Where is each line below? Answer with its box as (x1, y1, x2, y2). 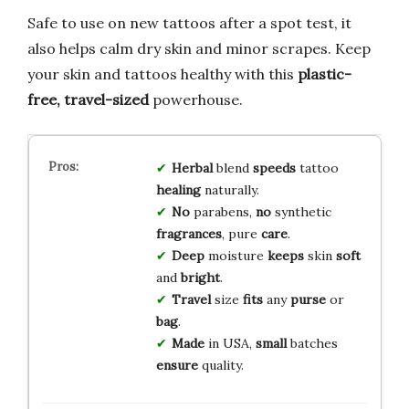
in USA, (204, 335, 256, 352)
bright (180, 269, 220, 287)
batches (286, 335, 338, 352)
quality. (197, 357, 244, 374)
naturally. (200, 182, 259, 199)
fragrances (155, 225, 222, 243)
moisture (204, 247, 267, 265)
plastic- (298, 65, 351, 84)
